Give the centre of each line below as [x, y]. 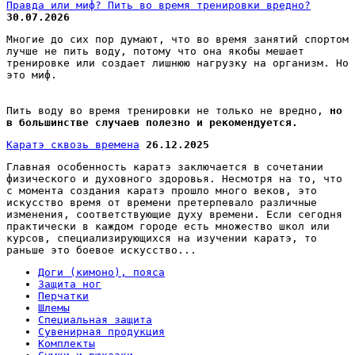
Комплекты [67, 343]
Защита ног [70, 284]
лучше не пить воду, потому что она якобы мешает [155, 51]
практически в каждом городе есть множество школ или [168, 226]
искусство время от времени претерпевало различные [162, 202]
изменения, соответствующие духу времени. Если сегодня [174, 214]
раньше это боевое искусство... [101, 250]
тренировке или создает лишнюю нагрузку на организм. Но [177, 63]
